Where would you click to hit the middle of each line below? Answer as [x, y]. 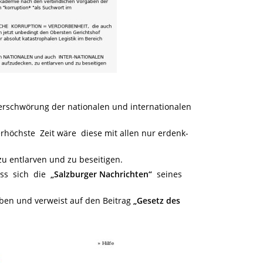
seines [167, 174]
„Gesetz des [157, 200]
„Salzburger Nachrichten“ [101, 174]
